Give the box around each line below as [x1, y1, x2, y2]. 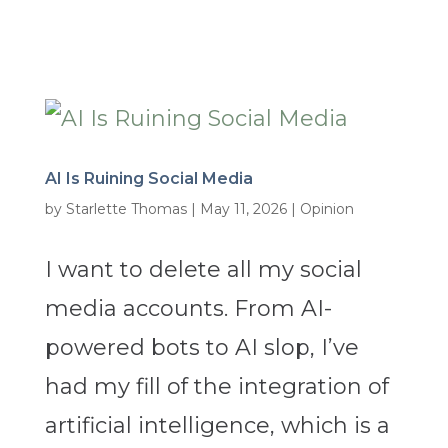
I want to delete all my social [44, 256, 362, 284]
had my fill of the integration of [44, 373, 389, 401]
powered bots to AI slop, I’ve [44, 334, 359, 362]
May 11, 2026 [199, 200, 287, 219]
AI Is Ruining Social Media [44, 169, 253, 189]
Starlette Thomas [65, 200, 187, 219]
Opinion [299, 200, 354, 219]
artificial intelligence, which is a [44, 412, 390, 440]
